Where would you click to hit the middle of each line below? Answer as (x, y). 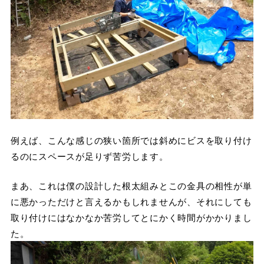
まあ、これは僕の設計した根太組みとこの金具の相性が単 (131, 185)
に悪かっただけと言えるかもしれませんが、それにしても (131, 201)
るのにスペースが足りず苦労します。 (89, 156)
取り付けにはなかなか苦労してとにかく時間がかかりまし (131, 217)
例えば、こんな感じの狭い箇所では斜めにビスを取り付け (131, 140)
